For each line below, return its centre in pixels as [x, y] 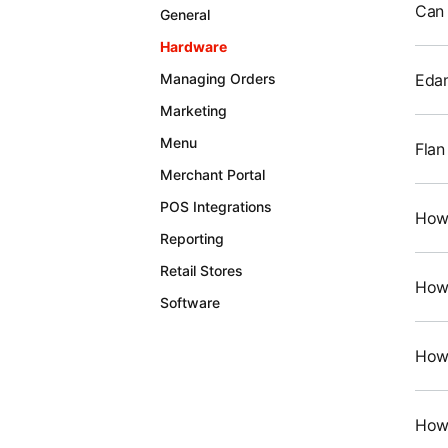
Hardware [193, 46]
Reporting [192, 238]
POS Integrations [216, 206]
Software [190, 302]
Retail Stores [201, 270]
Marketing [193, 110]
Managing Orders [218, 78]
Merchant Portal [212, 174]
